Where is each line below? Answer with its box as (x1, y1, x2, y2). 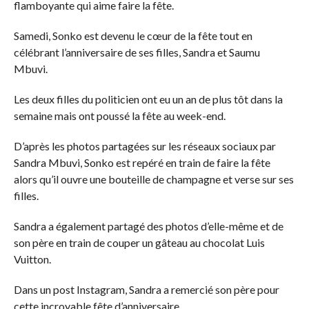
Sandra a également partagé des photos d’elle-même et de (13, 219, 283, 232)
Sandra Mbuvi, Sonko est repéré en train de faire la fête (13, 155, 270, 169)
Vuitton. (13, 252, 51, 266)
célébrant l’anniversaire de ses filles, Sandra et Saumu (13, 45, 260, 59)
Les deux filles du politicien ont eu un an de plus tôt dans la (13, 92, 283, 106)
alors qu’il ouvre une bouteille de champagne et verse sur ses (13, 172, 294, 186)
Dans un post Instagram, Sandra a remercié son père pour (13, 282, 279, 296)
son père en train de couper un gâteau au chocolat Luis (13, 235, 265, 249)
